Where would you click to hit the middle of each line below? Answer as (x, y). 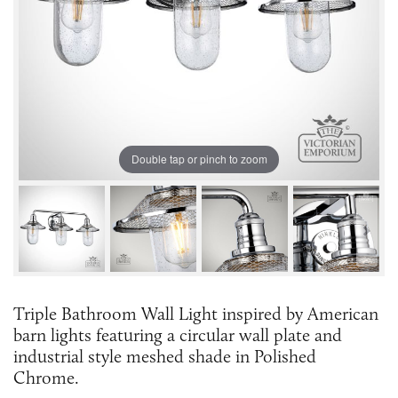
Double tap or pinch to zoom (199, 159)
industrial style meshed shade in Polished (165, 356)
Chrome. (46, 377)
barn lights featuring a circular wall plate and (178, 334)
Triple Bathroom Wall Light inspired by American (196, 313)
